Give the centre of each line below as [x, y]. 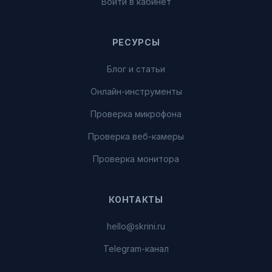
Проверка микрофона [136, 114]
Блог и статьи [136, 69]
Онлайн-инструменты [136, 91]
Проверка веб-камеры [136, 136]
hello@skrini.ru [136, 226]
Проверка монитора [136, 159]
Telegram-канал [136, 249]
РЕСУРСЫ [136, 42]
